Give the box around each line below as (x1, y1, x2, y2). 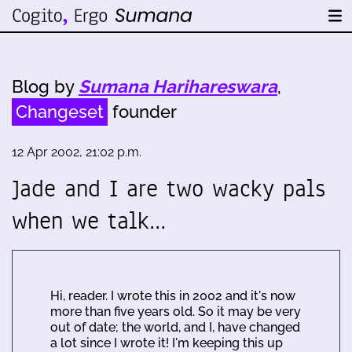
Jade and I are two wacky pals (12, 172, 325, 205)
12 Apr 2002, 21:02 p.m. (12, 145, 141, 159)
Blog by (12, 76, 79, 97)
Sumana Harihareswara (79, 76, 277, 97)
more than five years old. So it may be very (50, 304, 301, 319)
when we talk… (12, 204, 166, 237)
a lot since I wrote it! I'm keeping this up (50, 335, 283, 350)
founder (108, 101, 177, 122)
